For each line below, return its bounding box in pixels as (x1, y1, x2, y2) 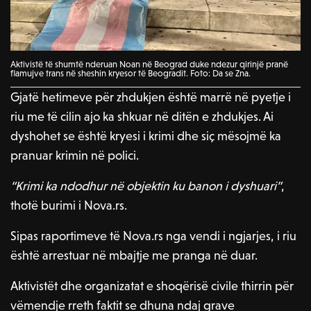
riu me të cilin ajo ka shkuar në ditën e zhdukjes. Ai (10, 108, 274, 124)
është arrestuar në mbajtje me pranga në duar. (10, 247, 258, 262)
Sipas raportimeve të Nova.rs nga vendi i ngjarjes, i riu (10, 228, 297, 243)
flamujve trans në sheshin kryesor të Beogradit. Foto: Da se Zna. (10, 67, 251, 78)
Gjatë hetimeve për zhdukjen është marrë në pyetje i (10, 89, 292, 104)
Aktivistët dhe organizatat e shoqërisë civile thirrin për (10, 278, 294, 293)
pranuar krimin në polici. (10, 147, 140, 162)
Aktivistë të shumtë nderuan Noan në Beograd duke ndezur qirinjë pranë (10, 58, 288, 69)
